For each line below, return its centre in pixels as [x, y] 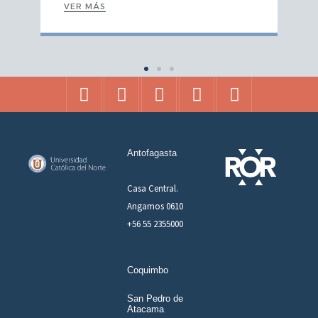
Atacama [146, 309]
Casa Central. [153, 189]
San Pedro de [155, 299]
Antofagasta [152, 153]
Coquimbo [148, 270]
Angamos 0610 [155, 207]
